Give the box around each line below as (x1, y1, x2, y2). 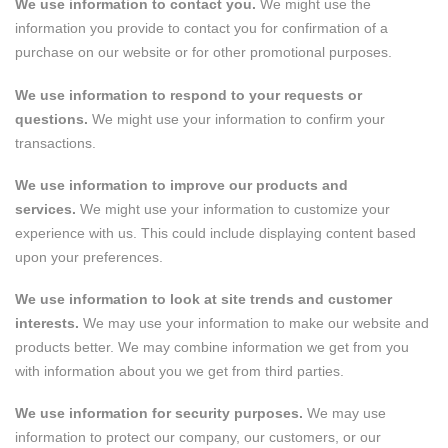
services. (15, 200, 80, 217)
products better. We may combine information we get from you (15, 338, 409, 355)
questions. (15, 110, 88, 127)
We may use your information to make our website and (79, 314, 429, 331)
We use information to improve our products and (15, 176, 348, 193)
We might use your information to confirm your (88, 110, 385, 127)
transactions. (15, 134, 96, 151)
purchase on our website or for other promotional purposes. (15, 44, 392, 61)
